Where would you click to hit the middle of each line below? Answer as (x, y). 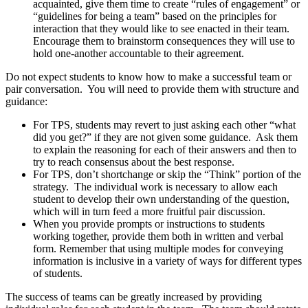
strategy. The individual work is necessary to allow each (155, 187)
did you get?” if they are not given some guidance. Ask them (165, 137)
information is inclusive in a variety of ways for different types (167, 261)
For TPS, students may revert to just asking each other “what (164, 125)
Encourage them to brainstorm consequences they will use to (164, 41)
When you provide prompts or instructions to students (149, 224)
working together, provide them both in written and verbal (158, 236)
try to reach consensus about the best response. (134, 162)
